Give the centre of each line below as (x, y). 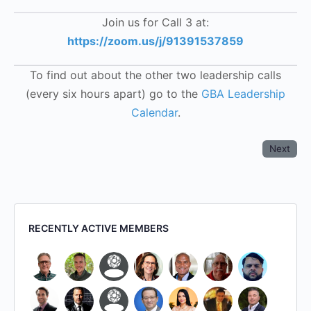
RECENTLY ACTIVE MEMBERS (99, 228)
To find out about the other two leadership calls (155, 75)
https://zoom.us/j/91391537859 (155, 41)
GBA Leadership (243, 94)
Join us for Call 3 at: (155, 23)
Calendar (154, 113)
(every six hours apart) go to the (114, 94)
